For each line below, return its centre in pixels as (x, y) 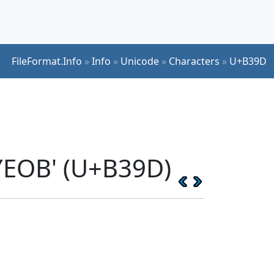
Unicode (140, 61)
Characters (194, 61)
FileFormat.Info (47, 61)
